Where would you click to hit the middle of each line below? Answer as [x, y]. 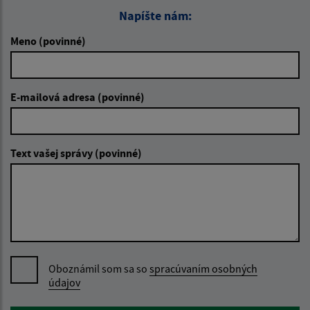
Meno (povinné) [48, 41]
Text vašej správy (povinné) [76, 153]
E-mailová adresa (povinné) [77, 97]
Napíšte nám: [155, 16]
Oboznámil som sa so [99, 269]
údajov [64, 283]
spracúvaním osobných [203, 269]
